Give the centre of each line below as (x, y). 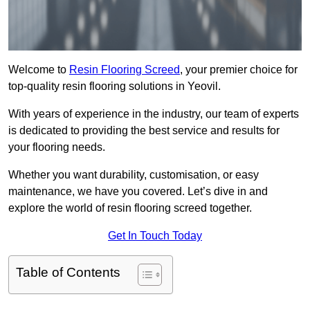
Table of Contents (68, 273)
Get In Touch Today (155, 236)
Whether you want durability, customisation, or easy (134, 175)
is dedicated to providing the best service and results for (144, 131)
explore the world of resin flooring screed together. (130, 208)
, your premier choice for (239, 70)
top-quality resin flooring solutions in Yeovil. (115, 86)
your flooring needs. (57, 147)
